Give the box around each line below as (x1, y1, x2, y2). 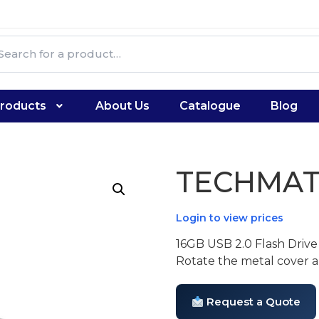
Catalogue (179, 99, 241, 113)
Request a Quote (203, 295, 300, 309)
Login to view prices (175, 211, 283, 224)
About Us (95, 99, 150, 113)
